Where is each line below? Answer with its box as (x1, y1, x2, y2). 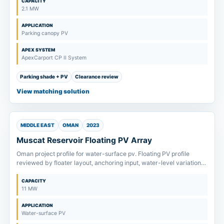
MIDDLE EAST (20, 121, 54, 128)
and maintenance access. (16, 167, 89, 175)
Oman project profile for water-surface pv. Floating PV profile (16, 149, 189, 157)
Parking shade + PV (20, 73, 68, 79)
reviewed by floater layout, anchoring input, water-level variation (16, 158, 201, 166)
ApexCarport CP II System (21, 54, 86, 61)
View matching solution (16, 87, 89, 95)
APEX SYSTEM (21, 46, 55, 52)
